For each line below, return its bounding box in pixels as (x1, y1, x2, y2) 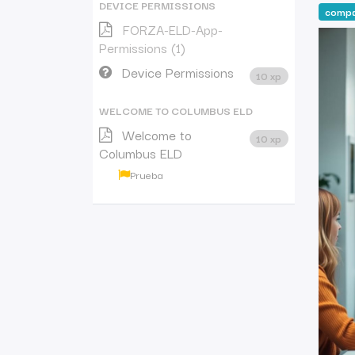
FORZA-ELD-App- (122, 19, 223, 40)
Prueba (130, 166, 163, 183)
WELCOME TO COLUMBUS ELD (99, 102, 253, 119)
